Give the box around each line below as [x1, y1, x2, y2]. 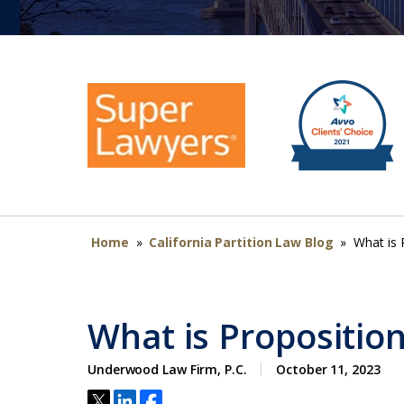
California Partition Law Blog [149, 234, 337, 251]
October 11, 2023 [276, 361, 381, 378]
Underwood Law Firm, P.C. [87, 361, 247, 378]
